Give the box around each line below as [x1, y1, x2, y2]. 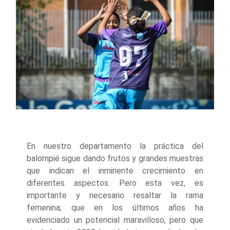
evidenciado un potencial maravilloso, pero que [27, 215, 203, 225]
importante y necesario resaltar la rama [27, 190, 203, 201]
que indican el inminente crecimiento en [27, 166, 203, 176]
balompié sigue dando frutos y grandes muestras [27, 154, 203, 164]
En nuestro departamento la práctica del [27, 141, 203, 151]
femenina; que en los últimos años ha [27, 203, 203, 213]
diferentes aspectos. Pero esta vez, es [27, 178, 203, 188]
